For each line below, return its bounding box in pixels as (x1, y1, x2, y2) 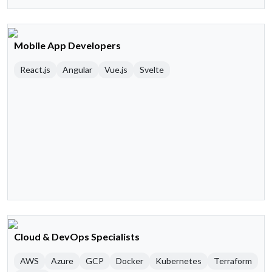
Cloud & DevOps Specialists (14, 231, 140, 243)
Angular (63, 64, 92, 75)
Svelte (140, 64, 164, 75)
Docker (116, 256, 143, 267)
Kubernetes (155, 256, 202, 267)
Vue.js (104, 64, 127, 75)
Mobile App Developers (14, 39, 121, 52)
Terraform (214, 256, 252, 267)
